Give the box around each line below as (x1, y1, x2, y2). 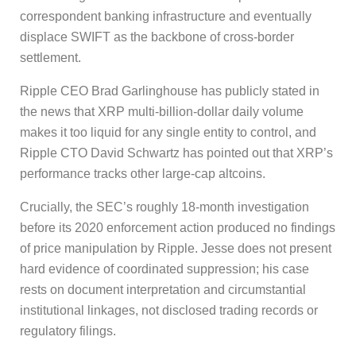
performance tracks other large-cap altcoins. (20, 166, 265, 180)
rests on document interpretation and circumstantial (20, 282, 306, 296)
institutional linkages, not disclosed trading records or (20, 303, 318, 317)
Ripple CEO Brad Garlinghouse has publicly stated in (20, 83, 319, 98)
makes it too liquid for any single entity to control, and (20, 125, 316, 139)
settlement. (20, 50, 81, 64)
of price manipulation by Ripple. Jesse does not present (20, 241, 331, 255)
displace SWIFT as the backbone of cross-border (20, 29, 294, 44)
